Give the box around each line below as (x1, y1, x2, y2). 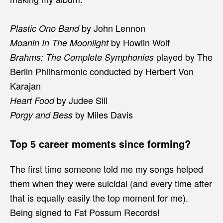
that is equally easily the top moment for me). (10, 191, 188, 204)
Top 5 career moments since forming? (10, 136, 191, 151)
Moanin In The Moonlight (10, 36, 109, 49)
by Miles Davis (73, 108, 133, 121)
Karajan (10, 79, 41, 92)
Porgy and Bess (10, 108, 73, 121)
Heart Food (10, 94, 54, 107)
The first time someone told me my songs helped (10, 162, 203, 175)
